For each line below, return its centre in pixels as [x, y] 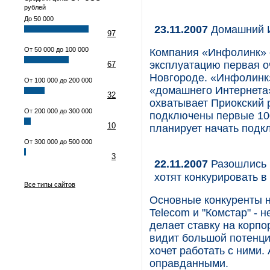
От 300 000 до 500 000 [58, 142]
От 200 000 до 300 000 [58, 111]
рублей [35, 7]
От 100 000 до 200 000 [58, 80]
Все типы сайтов [50, 184]
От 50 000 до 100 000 [56, 49]
